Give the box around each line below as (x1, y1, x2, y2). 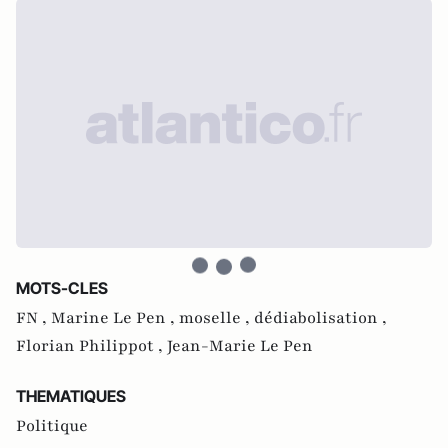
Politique (16, 415, 88, 437)
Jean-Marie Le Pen (167, 335, 313, 357)
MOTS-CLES (16, 278, 108, 298)
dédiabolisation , (254, 307, 387, 329)
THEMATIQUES (16, 386, 126, 406)
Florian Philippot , (16, 335, 167, 357)
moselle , (179, 307, 254, 329)
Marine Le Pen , (51, 307, 179, 329)
